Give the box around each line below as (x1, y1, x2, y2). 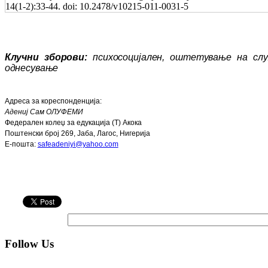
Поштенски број (4, 129, 59, 138)
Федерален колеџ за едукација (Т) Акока (4, 118, 142, 127)
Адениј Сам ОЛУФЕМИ (4, 108, 83, 117)
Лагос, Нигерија (96, 129, 150, 138)
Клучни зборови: (4, 52, 93, 63)
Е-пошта (4, 140, 34, 149)
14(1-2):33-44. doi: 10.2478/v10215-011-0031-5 (5, 1, 188, 12)
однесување (4, 63, 59, 74)
